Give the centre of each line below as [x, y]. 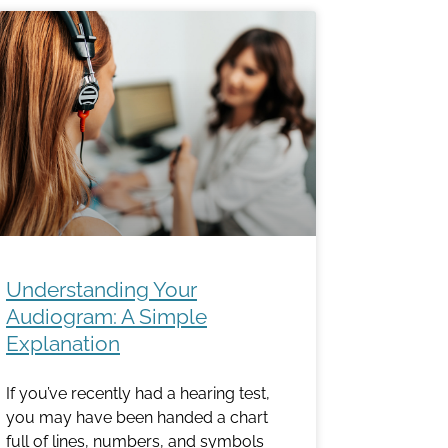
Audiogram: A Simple [106, 316]
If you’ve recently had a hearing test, [138, 393]
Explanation [63, 343]
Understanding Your [101, 289]
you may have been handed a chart [137, 417]
